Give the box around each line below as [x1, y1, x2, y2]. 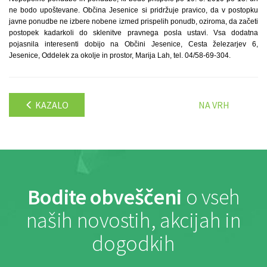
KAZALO [33, 99, 69, 111]
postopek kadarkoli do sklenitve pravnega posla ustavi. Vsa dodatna [9, 29, 258, 37]
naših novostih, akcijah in [26, 207, 241, 234]
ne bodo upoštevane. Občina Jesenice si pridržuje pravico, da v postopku [9, 6, 258, 14]
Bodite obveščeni [27, 184, 182, 210]
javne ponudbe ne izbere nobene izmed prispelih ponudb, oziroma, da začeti [9, 17, 258, 26]
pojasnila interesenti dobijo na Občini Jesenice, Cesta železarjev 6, [9, 40, 258, 48]
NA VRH [198, 99, 229, 111]
